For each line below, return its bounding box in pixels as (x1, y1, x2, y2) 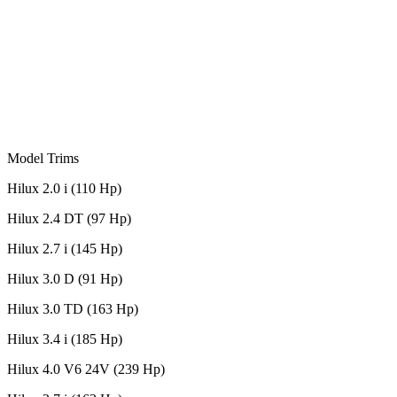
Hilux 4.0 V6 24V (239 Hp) (7, 361, 165, 377)
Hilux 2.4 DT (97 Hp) (7, 210, 131, 226)
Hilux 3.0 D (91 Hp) (7, 270, 122, 286)
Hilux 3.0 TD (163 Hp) (7, 300, 138, 316)
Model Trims (7, 150, 79, 166)
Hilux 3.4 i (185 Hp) (7, 331, 122, 346)
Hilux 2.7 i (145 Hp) (7, 240, 122, 256)
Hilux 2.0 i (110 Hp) (7, 180, 121, 196)
